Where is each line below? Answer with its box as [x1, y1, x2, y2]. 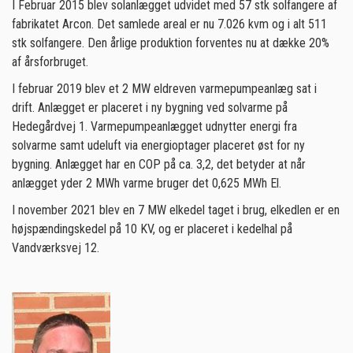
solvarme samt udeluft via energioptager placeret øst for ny [12, 138, 305, 153]
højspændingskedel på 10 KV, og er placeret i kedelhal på [12, 221, 292, 236]
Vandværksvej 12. [12, 240, 102, 255]
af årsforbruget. [12, 54, 88, 69]
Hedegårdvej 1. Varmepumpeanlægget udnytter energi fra [12, 119, 297, 134]
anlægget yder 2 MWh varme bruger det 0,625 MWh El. [12, 176, 281, 191]
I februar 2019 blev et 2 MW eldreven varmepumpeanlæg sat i [12, 81, 317, 96]
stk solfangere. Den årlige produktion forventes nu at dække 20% [12, 35, 329, 50]
